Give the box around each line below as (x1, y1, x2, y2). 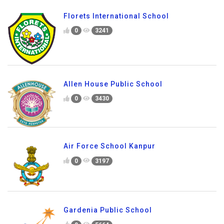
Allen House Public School (63, 79, 162, 88)
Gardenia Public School (63, 206, 152, 214)
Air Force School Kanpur (63, 142, 155, 150)
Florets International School (63, 11, 169, 20)
